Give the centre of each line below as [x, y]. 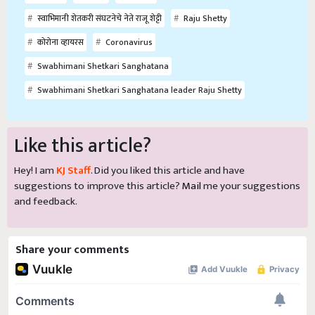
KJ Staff [73, 171]
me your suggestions [251, 186]
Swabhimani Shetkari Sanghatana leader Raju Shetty [139, 90]
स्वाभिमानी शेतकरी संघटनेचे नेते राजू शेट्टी [98, 19]
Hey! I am [35, 171]
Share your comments [72, 250]
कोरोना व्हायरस [59, 43]
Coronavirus [128, 43]
